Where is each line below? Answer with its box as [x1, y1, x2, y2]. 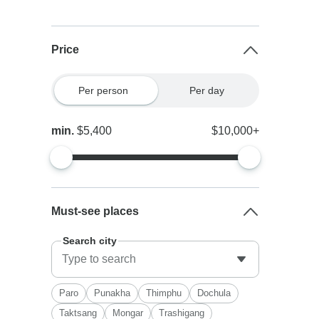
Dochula [197, 288, 231, 298]
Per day [189, 85, 225, 96]
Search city [63, 235, 117, 246]
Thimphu [146, 288, 182, 298]
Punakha [94, 288, 131, 298]
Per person [78, 85, 128, 96]
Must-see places [51, 205, 140, 217]
